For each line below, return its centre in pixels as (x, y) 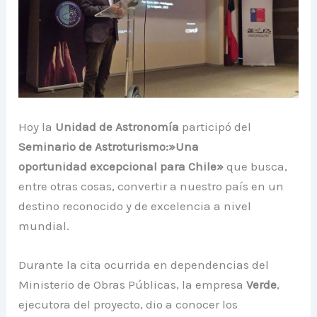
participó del (215, 127)
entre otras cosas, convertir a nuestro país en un (151, 186)
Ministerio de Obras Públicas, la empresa (133, 285)
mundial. (44, 226)
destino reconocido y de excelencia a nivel (135, 206)
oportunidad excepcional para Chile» (121, 167)
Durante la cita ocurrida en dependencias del (144, 265)
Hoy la (37, 127)
